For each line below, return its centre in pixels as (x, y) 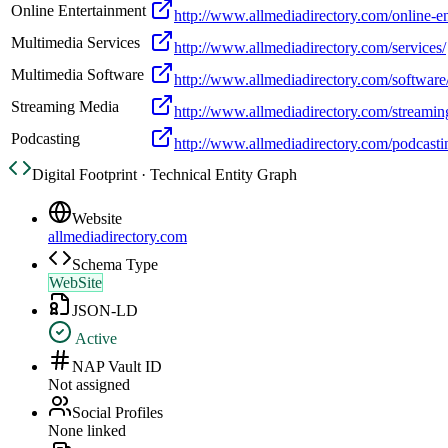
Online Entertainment (78, 11)
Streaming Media (65, 107)
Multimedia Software (77, 75)
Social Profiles (117, 413)
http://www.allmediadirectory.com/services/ (310, 48)
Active (94, 339)
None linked (87, 431)
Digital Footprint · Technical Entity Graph (164, 175)
